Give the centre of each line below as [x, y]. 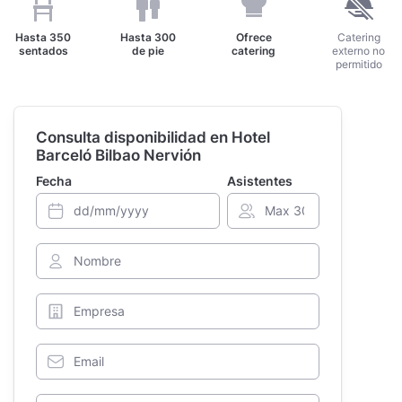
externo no [359, 51]
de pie [149, 51]
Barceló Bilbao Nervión [118, 155]
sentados [43, 51]
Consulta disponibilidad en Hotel [153, 137]
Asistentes [260, 180]
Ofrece [253, 37]
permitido [358, 64]
